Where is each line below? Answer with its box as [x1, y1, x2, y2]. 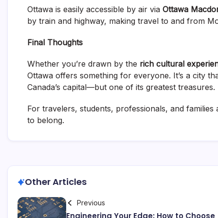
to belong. [27, 115, 64, 126]
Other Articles [25, 176, 87, 188]
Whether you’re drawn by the [27, 59, 140, 69]
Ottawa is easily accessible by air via [27, 4, 163, 15]
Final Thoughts [27, 37, 83, 48]
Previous [76, 199, 105, 207]
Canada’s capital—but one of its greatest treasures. [27, 82, 215, 92]
